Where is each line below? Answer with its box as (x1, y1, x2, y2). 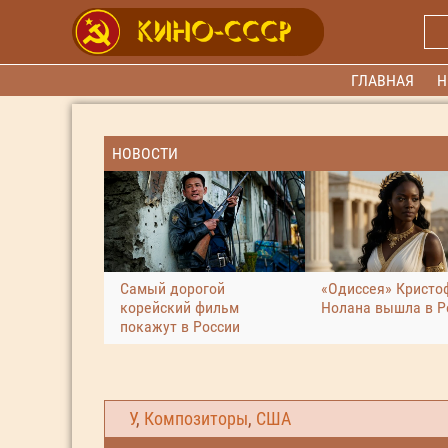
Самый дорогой (120, 278, 225, 298)
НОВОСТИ (112, 144, 178, 163)
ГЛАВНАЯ (351, 71, 415, 90)
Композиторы (144, 409, 248, 429)
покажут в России (120, 316, 240, 336)
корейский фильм (120, 297, 239, 317)
